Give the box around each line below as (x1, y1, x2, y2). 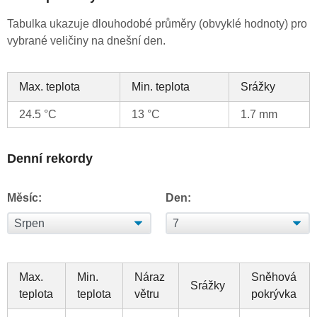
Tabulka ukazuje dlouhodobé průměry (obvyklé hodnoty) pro (7, 18, 307, 30)
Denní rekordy (7, 151, 93, 166)
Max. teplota (19, 81, 80, 93)
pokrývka (251, 288, 296, 301)
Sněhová (251, 271, 296, 284)
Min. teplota (132, 81, 190, 93)
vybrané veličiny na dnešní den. (7, 35, 166, 47)
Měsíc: (7, 192, 42, 204)
